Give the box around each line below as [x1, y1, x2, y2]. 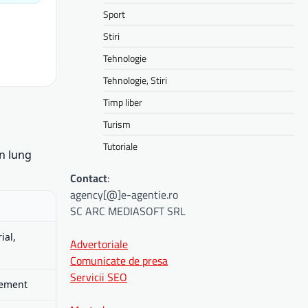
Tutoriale [103, 138, 137, 153]
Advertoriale [70, 235, 128, 252]
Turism [103, 116, 131, 131]
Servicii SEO [70, 268, 127, 285]
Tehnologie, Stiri [103, 72, 167, 87]
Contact [70, 169, 107, 186]
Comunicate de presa [70, 252, 168, 269]
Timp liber [103, 94, 142, 109]
